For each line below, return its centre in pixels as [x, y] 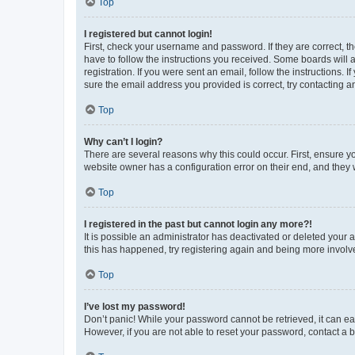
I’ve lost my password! [135, 307]
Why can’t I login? [123, 142]
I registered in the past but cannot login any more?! [198, 224]
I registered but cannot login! [148, 34]
